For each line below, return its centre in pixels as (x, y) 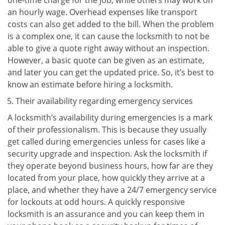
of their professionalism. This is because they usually (107, 130)
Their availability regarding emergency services (104, 101)
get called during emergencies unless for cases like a (106, 142)
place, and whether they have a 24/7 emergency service (112, 190)
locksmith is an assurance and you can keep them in (106, 214)
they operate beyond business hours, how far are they (110, 166)
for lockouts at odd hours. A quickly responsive (96, 202)
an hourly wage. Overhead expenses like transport (102, 12)
